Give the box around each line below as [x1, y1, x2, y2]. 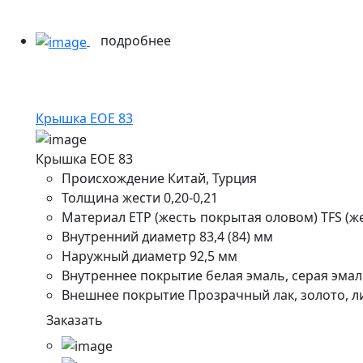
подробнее [100, 32, 174, 50]
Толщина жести [62, 188, 160, 207]
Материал [62, 207, 126, 226]
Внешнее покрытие [62, 285, 188, 304]
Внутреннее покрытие [62, 266, 203, 284]
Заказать [46, 310, 103, 329]
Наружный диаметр [62, 246, 186, 265]
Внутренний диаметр [62, 227, 196, 246]
